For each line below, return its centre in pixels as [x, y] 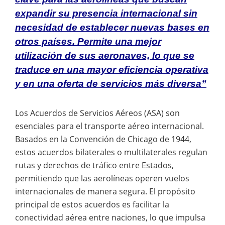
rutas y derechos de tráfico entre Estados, [94, 165]
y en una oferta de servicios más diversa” [111, 83]
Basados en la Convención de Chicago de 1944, [103, 139]
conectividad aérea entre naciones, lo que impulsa [110, 217]
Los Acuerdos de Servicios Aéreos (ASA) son [97, 113]
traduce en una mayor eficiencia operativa [112, 69]
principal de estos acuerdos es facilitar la [92, 204]
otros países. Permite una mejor [88, 41]
